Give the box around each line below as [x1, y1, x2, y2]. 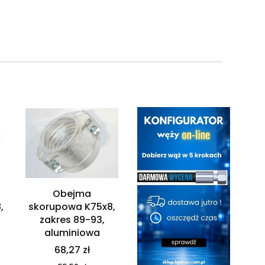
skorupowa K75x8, [28, 200, 115, 214]
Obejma [53, 187, 91, 201]
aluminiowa [44, 226, 100, 240]
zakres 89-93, [39, 213, 105, 227]
